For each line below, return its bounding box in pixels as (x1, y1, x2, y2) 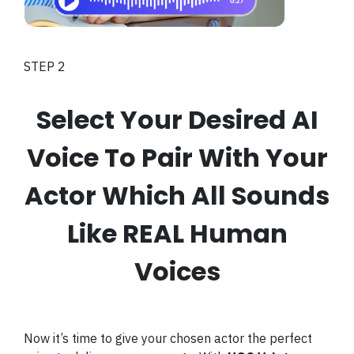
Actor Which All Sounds (24, 177, 330, 213)
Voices (134, 253, 220, 289)
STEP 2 (24, 58, 66, 74)
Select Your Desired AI (36, 101, 318, 137)
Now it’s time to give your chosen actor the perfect (24, 330, 312, 347)
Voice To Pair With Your (26, 139, 328, 175)
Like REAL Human (66, 215, 288, 251)
